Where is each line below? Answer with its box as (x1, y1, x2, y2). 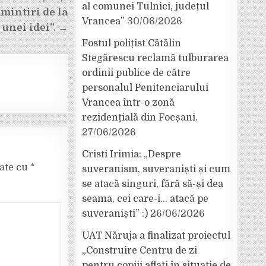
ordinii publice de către (82, 68, 191, 78)
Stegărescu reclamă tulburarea (82, 53, 229, 64)
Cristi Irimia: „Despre (82, 149, 181, 160)
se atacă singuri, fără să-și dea (82, 179, 223, 189)
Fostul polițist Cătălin (82, 38, 181, 49)
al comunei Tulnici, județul (82, 1, 209, 12)
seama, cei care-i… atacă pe (82, 194, 208, 204)
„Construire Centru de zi (82, 245, 197, 256)
